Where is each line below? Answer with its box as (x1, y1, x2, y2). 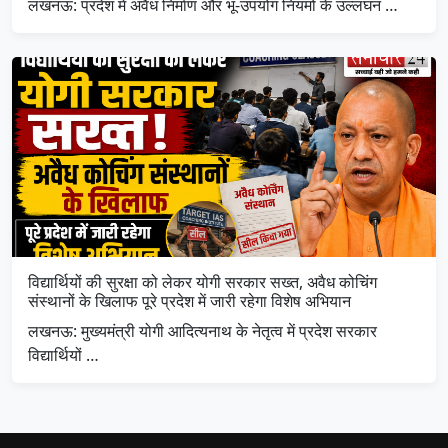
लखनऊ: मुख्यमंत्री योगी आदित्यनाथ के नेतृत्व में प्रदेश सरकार (28, 319, 377, 342)
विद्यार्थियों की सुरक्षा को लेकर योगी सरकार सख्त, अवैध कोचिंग (28, 270, 377, 293)
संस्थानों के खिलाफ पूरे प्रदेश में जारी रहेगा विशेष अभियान (28, 289, 351, 312)
